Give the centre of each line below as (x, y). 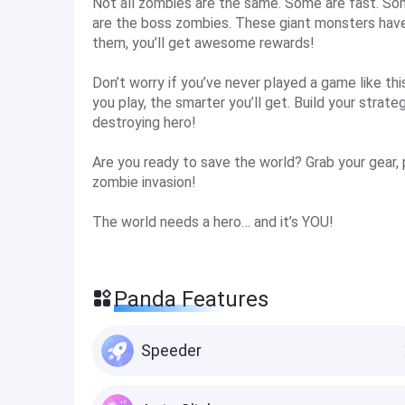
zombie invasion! (144, 182)
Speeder (171, 350)
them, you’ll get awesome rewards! (203, 43)
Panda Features (191, 299)
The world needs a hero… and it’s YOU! (213, 222)
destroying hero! (144, 122)
